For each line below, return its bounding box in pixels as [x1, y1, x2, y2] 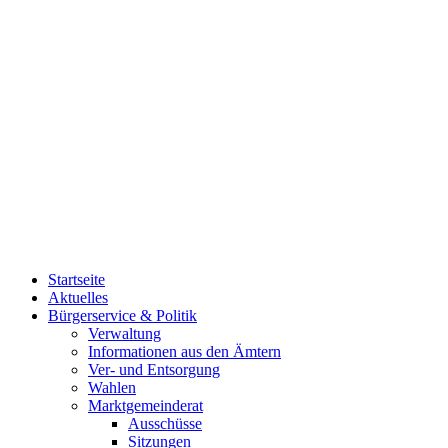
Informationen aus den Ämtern [88, 343, 281, 361]
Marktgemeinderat [88, 397, 203, 415]
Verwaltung [88, 325, 161, 343]
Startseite [48, 271, 105, 289]
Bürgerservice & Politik [48, 307, 197, 325]
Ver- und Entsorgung [88, 361, 220, 379]
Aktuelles [48, 289, 108, 307]
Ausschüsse [128, 415, 202, 433]
